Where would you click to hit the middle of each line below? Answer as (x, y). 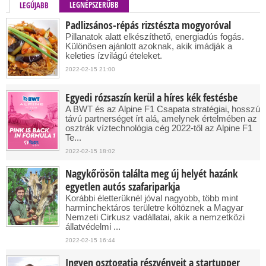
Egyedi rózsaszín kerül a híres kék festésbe (151, 98)
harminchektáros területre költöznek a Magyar (154, 208)
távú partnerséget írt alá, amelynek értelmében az (161, 118)
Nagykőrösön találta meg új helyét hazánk (151, 174)
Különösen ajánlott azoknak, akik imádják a (149, 46)
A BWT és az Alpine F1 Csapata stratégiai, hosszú (163, 109)
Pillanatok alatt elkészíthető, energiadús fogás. (155, 37)
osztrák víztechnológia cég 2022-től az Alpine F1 (159, 128)
